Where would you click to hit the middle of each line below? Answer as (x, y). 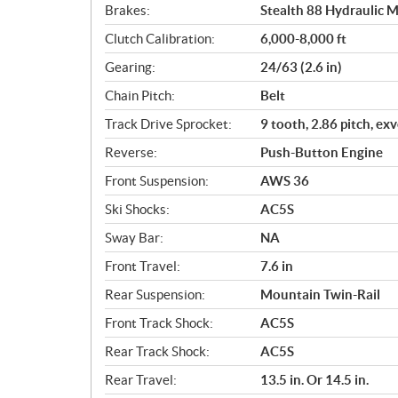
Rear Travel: (141, 379)
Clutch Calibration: (160, 38)
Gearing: (130, 67)
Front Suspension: (157, 180)
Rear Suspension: (155, 294)
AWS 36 (285, 180)
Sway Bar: (134, 237)
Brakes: (127, 10)
